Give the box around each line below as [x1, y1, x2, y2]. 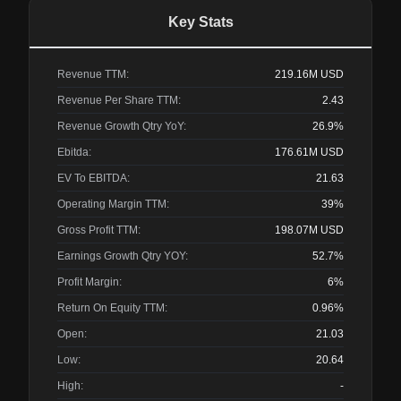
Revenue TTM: [57, 68, 129, 81]
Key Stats [167, 14, 234, 30]
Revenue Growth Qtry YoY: [57, 120, 186, 132]
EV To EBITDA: [57, 172, 130, 184]
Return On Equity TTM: [57, 302, 167, 314]
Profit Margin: [57, 276, 122, 288]
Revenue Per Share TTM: [57, 94, 181, 107]
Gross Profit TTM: [57, 224, 141, 236]
